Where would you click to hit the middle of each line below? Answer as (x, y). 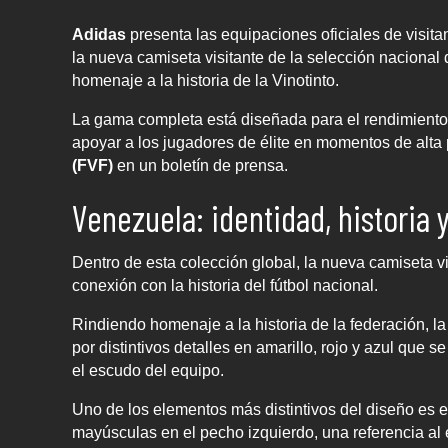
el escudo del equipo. (148, 371)
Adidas (99, 35)
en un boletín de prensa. (200, 166)
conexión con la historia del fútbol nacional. (225, 286)
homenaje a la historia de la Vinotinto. (205, 81)
